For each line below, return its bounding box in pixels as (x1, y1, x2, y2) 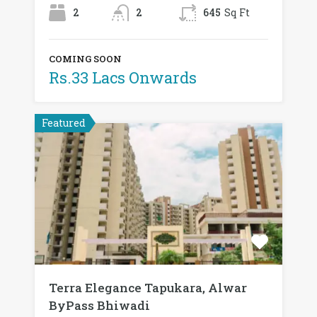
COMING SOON (49, 52, 122, 65)
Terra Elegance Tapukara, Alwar (49, 279, 247, 296)
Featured (42, 115, 86, 129)
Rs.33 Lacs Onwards (49, 67, 197, 88)
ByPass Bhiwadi (49, 296, 150, 313)
